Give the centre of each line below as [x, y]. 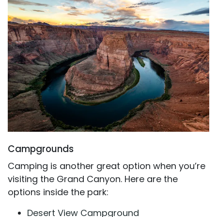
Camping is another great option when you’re [107, 166]
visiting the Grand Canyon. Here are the [93, 179]
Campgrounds [41, 149]
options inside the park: [58, 192]
